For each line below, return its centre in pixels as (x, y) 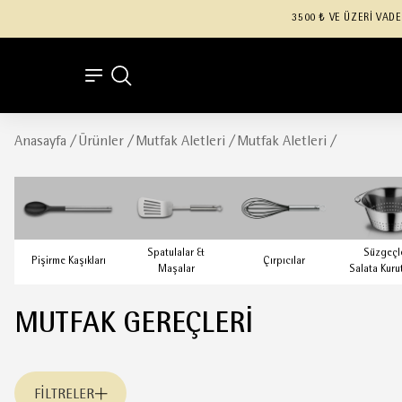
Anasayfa (40, 142)
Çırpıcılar (284, 262)
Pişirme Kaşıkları (68, 262)
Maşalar (176, 270)
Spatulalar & (176, 253)
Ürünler (101, 142)
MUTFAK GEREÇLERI (134, 325)
